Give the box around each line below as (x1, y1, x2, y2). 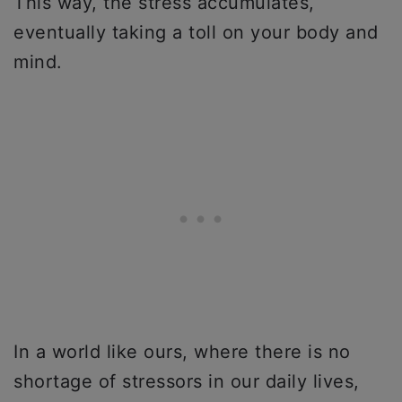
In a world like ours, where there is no (13, 341, 351, 363)
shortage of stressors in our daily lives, (13, 371, 360, 392)
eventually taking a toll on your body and (13, 22, 379, 43)
